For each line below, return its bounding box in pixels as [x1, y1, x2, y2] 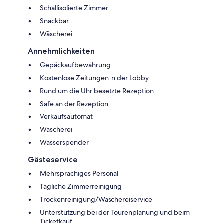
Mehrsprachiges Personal [40, 168, 118, 178]
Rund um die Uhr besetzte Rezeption [40, 86, 154, 95]
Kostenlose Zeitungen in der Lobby [40, 73, 149, 82]
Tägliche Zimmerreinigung [40, 181, 122, 191]
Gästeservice [28, 154, 78, 164]
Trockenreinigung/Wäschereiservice [40, 194, 152, 204]
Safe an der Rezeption [40, 99, 108, 108]
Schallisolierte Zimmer [40, 3, 108, 12]
